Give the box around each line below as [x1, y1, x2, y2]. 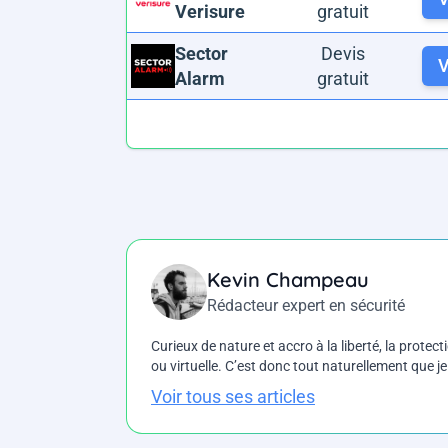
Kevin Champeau [207, 267, 369, 292]
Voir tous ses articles [151, 386, 315, 407]
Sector [175, 43, 228, 64]
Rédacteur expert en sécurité [207, 296, 405, 315]
